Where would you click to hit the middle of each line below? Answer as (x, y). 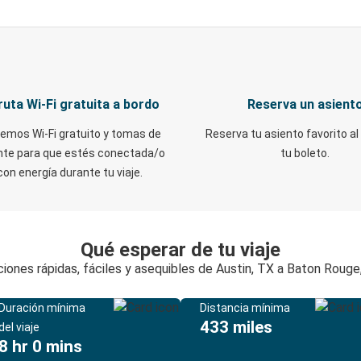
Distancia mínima (245, 308)
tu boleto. (305, 153)
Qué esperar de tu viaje (180, 250)
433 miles (236, 327)
